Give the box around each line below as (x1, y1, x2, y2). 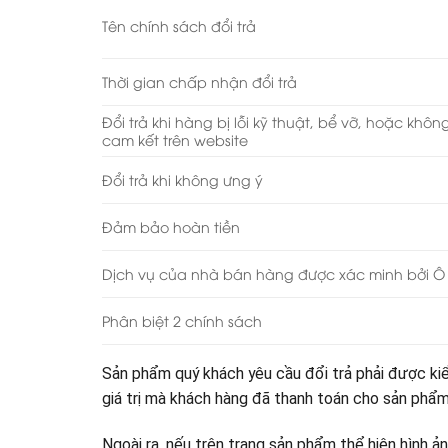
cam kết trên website (102, 130, 248, 150)
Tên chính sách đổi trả (102, 16, 256, 36)
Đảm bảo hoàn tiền (102, 217, 240, 237)
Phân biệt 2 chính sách (102, 311, 262, 331)
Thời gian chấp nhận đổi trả (102, 72, 297, 92)
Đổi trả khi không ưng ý (102, 170, 263, 190)
